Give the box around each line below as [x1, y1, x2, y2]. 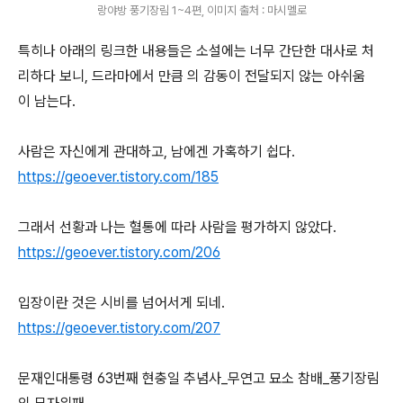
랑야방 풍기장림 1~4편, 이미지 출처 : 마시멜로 [96, 4, 307, 17]
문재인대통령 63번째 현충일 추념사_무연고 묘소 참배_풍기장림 [18, 370, 380, 387]
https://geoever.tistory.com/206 [18, 244, 220, 261]
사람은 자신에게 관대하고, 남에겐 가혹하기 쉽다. [18, 143, 295, 160]
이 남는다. [18, 93, 79, 110]
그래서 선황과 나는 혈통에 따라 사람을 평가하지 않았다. [18, 219, 336, 236]
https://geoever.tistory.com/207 [18, 319, 220, 336]
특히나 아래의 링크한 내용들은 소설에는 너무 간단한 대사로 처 [18, 42, 374, 59]
